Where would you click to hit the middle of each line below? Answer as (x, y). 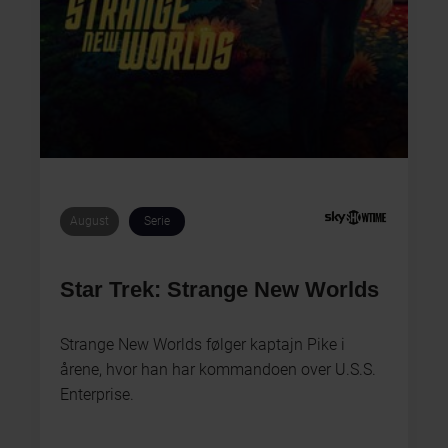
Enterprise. (97, 395)
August (89, 220)
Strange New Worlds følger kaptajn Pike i (202, 345)
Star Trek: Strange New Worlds (219, 290)
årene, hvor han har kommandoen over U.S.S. (218, 370)
